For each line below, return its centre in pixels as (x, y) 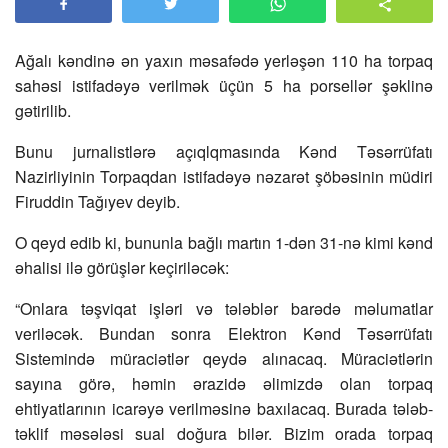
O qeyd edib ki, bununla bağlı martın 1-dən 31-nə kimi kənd (224, 243)
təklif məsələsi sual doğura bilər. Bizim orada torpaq (224, 434)
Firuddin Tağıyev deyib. (97, 202)
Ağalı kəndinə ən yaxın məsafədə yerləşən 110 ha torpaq (224, 61)
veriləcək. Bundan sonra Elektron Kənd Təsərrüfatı (224, 334)
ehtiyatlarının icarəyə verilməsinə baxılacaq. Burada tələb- (224, 409)
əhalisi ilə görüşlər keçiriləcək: (122, 268)
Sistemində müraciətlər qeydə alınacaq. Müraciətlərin (224, 359)
